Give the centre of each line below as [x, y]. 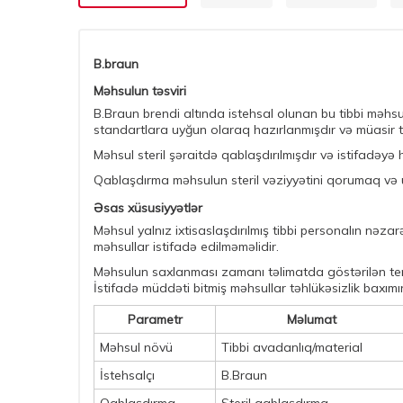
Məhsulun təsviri [140, 91]
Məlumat [311, 319]
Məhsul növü [136, 347]
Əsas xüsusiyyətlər [148, 208]
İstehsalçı [127, 375]
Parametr [155, 319]
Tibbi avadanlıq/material [292, 347]
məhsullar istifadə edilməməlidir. [186, 246]
